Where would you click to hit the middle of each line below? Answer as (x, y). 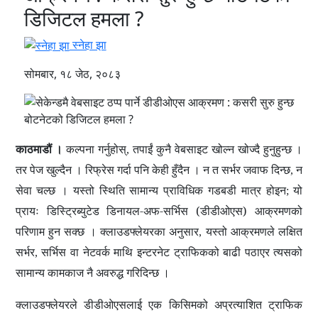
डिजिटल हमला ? (83, 18)
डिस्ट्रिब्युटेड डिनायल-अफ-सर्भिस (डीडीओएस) (147, 211)
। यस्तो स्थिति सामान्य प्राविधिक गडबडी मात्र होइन (173, 191)
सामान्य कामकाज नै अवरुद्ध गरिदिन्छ (87, 273)
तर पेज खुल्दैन (43, 170)
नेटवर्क (96, 252)
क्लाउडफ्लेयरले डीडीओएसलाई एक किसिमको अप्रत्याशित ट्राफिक (159, 305)
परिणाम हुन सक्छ (50, 232)
